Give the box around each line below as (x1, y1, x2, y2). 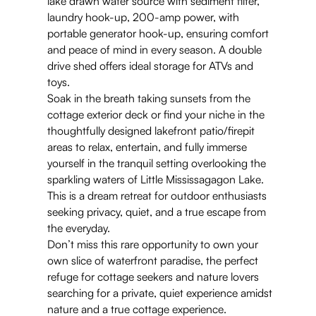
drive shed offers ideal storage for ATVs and (47, 58, 254, 73)
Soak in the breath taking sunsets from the (47, 90, 251, 105)
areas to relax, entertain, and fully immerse (47, 139, 248, 154)
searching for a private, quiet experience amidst (47, 285, 273, 300)
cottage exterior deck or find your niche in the (47, 107, 265, 121)
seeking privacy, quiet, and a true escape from (47, 204, 267, 219)
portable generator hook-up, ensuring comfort (47, 25, 269, 40)
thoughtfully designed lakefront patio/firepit (47, 123, 255, 138)
